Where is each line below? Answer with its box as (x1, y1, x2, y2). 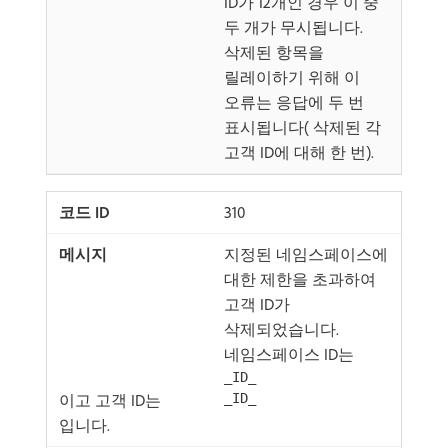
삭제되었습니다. (224, 319, 339, 339)
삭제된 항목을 (224, 42, 324, 62)
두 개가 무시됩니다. (224, 17, 363, 37)
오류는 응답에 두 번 (224, 92, 364, 112)
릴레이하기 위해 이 (224, 67, 360, 87)
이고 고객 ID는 (59, 390, 161, 410)
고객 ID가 (224, 294, 290, 314)
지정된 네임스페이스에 (224, 244, 388, 264)
